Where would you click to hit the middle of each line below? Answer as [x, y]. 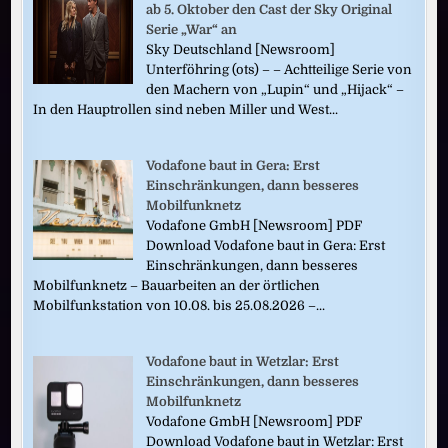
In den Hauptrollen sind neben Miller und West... [186, 109]
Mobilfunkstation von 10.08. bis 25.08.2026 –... [179, 305]
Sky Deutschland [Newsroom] [241, 49]
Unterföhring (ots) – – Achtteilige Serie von [279, 69]
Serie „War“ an [192, 29]
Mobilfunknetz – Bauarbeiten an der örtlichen [177, 285]
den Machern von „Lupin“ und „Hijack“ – [275, 89]
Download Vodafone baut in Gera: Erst [266, 245]
